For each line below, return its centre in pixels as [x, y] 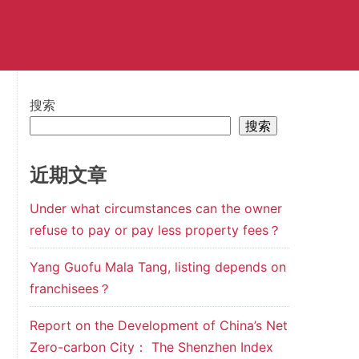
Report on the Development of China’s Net [158, 325]
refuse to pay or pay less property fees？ [155, 230]
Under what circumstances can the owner [155, 208]
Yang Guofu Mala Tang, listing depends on [157, 267]
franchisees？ [70, 288]
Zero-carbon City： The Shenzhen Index [151, 347]
